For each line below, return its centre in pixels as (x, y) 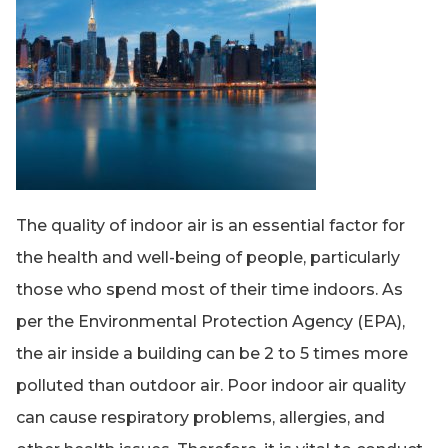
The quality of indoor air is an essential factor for (210, 226)
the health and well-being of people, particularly (208, 258)
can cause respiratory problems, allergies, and (200, 418)
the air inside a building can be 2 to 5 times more (212, 354)
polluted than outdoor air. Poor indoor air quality (211, 386)
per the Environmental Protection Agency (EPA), (210, 322)
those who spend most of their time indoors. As (209, 290)
